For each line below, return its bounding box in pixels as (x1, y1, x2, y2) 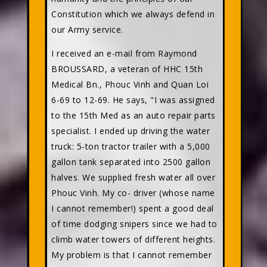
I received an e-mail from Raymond (51, 48, 197, 59)
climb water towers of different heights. (51, 234, 215, 245)
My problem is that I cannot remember (51, 249, 212, 260)
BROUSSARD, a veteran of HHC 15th (51, 63, 203, 74)
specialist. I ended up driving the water (51, 125, 210, 136)
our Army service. (51, 24, 123, 35)
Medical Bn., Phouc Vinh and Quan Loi (51, 79, 209, 90)
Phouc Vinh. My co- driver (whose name (51, 187, 215, 198)
